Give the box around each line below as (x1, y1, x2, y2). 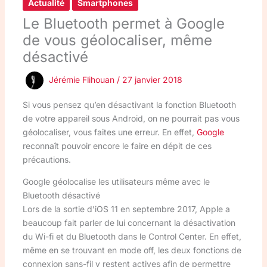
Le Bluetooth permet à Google (22, 14, 225, 32)
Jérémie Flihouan (48, 74, 117, 85)
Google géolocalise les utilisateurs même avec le (22, 176, 210, 187)
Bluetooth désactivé (22, 190, 100, 200)
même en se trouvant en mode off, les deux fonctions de (22, 244, 241, 255)
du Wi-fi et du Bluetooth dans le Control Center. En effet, (22, 231, 241, 241)
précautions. (22, 154, 71, 164)
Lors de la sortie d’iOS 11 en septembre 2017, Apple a (22, 203, 230, 214)
